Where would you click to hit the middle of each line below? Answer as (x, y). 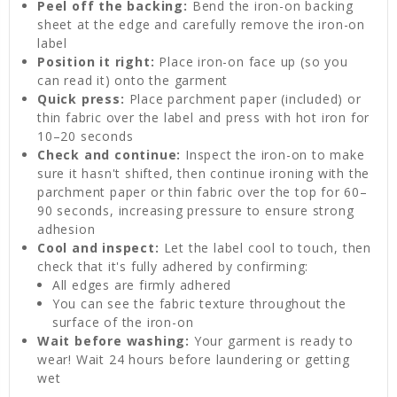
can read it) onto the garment (133, 80)
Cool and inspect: (98, 247)
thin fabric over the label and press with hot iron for (204, 117)
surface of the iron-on (123, 322)
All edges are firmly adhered (142, 284)
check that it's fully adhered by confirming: (173, 266)
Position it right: (96, 61)
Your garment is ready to (272, 340)
